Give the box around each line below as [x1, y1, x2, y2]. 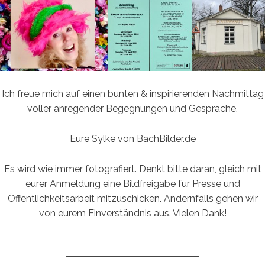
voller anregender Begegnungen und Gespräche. [27, 103, 238, 115]
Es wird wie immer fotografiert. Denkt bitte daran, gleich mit [4, 163, 261, 175]
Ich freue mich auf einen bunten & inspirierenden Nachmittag [1, 88, 264, 100]
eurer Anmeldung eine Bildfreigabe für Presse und [25, 178, 240, 190]
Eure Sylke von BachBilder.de [69, 133, 196, 145]
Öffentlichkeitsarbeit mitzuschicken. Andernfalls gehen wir [7, 193, 258, 205]
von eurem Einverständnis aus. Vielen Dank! [38, 208, 227, 219]
